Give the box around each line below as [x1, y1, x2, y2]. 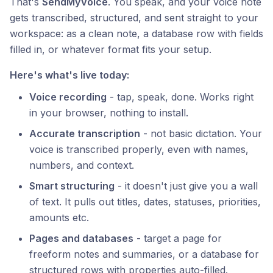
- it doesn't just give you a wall [115, 180, 258, 193]
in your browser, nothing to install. [29, 107, 188, 119]
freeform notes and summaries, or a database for [29, 248, 259, 261]
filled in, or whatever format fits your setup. [10, 43, 211, 56]
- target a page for [133, 232, 222, 245]
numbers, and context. [29, 159, 134, 172]
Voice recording [29, 91, 107, 104]
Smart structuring [29, 180, 115, 193]
